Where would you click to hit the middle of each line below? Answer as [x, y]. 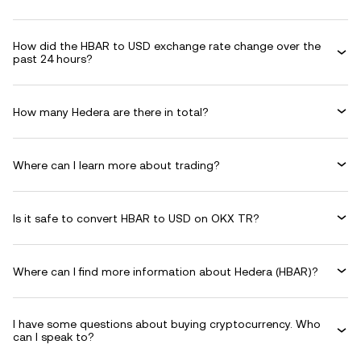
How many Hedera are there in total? [111, 112]
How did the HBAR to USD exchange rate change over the [167, 46]
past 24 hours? [53, 59]
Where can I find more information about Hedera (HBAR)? [166, 271]
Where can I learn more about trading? [116, 165]
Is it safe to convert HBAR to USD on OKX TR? [136, 218]
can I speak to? [54, 337]
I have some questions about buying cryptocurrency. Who [167, 324]
